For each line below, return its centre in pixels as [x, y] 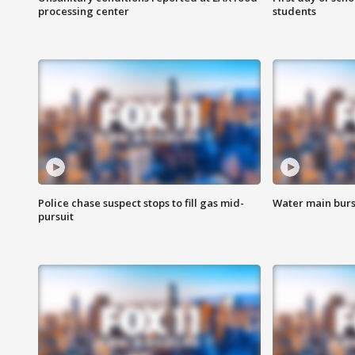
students [294, 11]
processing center [84, 11]
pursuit [56, 217]
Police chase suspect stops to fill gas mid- [141, 203]
